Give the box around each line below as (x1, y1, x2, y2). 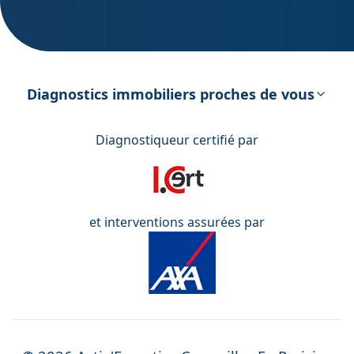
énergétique (141, 77, 213, 93)
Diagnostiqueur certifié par (96, 130, 258, 149)
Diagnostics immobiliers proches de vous (27, 84, 314, 104)
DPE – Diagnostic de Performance (83, 58, 271, 74)
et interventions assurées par (89, 213, 265, 231)
